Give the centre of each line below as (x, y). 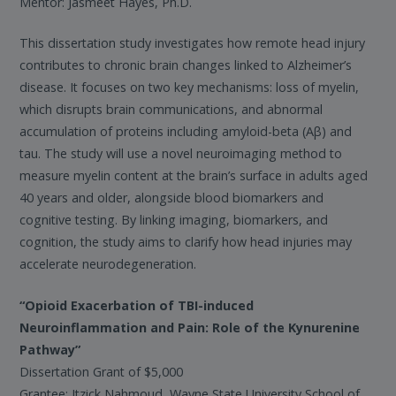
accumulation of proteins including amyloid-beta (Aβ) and (186, 132)
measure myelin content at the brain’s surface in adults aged (194, 176)
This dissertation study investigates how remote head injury (193, 43)
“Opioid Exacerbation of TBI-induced (137, 305)
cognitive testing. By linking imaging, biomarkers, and (174, 220)
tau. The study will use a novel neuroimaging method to (181, 154)
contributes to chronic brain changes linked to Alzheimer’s (186, 65)
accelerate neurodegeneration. (108, 264)
